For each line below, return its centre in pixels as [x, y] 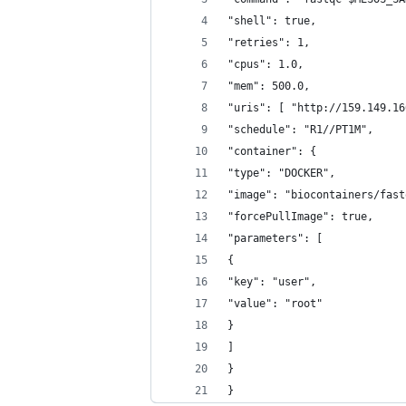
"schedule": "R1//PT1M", [300, 130]
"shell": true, [272, 21]
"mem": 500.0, [269, 86]
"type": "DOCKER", [281, 173]
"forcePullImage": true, [300, 217]
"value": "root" [275, 304]
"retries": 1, [269, 43]
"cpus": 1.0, [266, 64]
